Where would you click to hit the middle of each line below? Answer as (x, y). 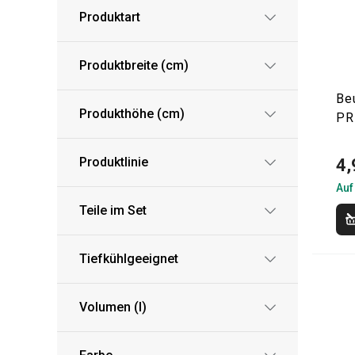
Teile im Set (113, 210)
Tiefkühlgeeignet (129, 259)
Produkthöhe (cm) (132, 114)
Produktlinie (114, 162)
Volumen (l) (113, 307)
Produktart (110, 17)
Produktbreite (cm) (134, 65)
